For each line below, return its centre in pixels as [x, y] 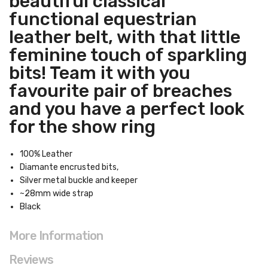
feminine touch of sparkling [128, 55]
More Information [56, 236]
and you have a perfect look [127, 109]
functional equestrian [103, 19]
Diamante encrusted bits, [69, 167]
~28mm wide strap [57, 194]
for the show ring [82, 127]
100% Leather [46, 154]
